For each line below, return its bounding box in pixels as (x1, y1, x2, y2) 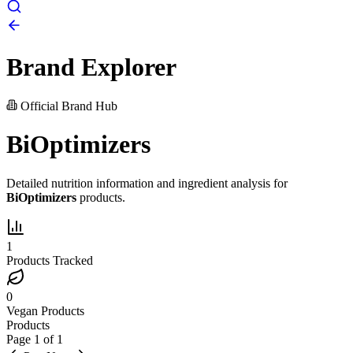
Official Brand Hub (17, 98, 117, 113)
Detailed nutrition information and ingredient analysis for (6, 176, 288, 190)
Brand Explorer (6, 53, 176, 82)
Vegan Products (6, 303, 84, 318)
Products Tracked (6, 253, 93, 267)
